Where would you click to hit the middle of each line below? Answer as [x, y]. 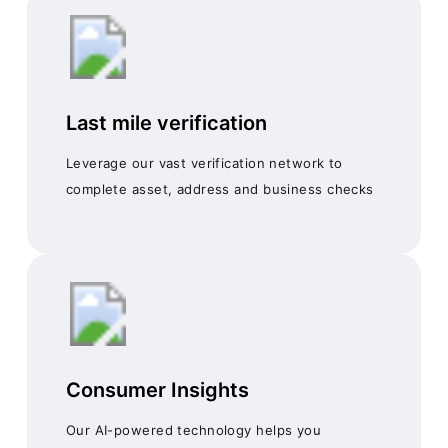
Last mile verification [166, 123]
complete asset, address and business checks [219, 189]
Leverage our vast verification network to [204, 163]
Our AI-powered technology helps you [193, 430]
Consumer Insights [157, 390]
